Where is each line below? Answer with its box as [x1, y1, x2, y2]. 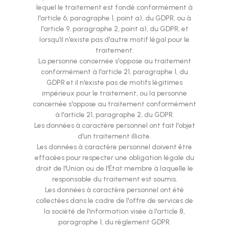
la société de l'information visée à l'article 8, [44, 207, 185, 216]
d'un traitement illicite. [78, 132, 151, 141]
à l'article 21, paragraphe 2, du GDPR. [55, 110, 174, 119]
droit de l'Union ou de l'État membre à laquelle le [36, 164, 193, 173]
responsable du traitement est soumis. [52, 175, 177, 184]
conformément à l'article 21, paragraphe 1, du [41, 67, 188, 76]
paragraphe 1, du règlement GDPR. [58, 218, 171, 226]
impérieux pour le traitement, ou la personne [42, 89, 187, 98]
